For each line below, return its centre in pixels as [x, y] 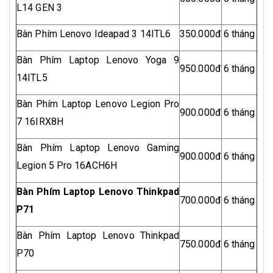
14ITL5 [32, 78]
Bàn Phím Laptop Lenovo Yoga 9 [98, 60]
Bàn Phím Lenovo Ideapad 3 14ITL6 [94, 34]
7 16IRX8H [40, 122]
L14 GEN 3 [39, 8]
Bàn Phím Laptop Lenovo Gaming [98, 148]
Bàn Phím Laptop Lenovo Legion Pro [98, 104]
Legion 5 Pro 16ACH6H [67, 166]
